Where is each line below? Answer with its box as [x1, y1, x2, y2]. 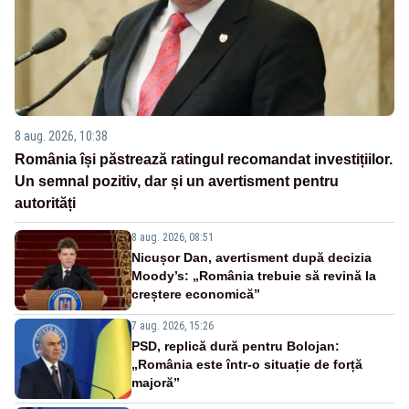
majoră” [131, 375, 180, 391]
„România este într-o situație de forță [131, 357, 362, 372]
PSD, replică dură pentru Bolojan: [131, 339, 340, 354]
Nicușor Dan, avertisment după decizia [131, 250, 372, 266]
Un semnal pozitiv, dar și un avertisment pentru [15, 173, 339, 190]
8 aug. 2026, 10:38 [15, 129, 108, 144]
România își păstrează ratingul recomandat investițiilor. [15, 152, 393, 168]
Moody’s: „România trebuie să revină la [131, 268, 376, 284]
